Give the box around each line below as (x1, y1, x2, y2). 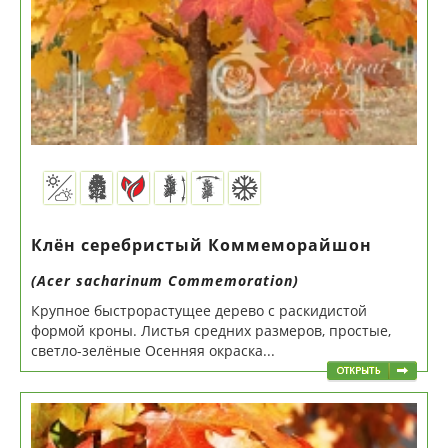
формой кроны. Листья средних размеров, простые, (31, 321, 391, 341)
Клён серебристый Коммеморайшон (31, 234, 372, 257)
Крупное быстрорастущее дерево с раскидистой (31, 301, 367, 321)
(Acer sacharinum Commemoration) (31, 271, 299, 291)
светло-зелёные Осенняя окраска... (31, 341, 275, 361)
